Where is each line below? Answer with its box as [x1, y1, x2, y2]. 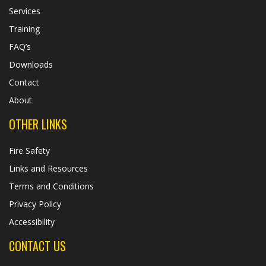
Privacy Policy [9, 198, 61, 210]
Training [9, 23, 40, 34]
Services [9, 5, 40, 17]
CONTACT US [9, 236, 66, 255]
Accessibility [9, 216, 55, 227]
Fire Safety [9, 144, 50, 156]
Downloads [9, 58, 53, 70]
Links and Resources [9, 162, 88, 174]
